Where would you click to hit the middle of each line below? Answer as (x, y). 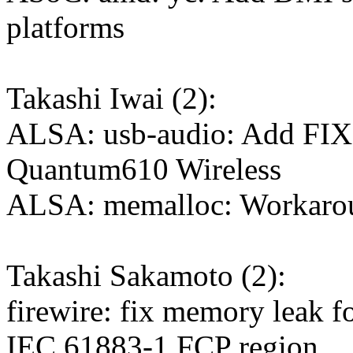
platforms (65, 28)
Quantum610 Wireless (144, 169)
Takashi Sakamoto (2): (146, 276)
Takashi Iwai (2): (111, 98)
